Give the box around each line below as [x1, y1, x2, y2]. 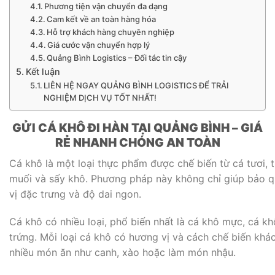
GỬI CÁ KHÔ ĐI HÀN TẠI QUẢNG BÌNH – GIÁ [12, 120, 263, 136]
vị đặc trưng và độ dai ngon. [9, 187, 141, 200]
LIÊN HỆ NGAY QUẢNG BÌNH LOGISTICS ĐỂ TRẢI [44, 80, 230, 91]
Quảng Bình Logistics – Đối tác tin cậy [47, 53, 187, 63]
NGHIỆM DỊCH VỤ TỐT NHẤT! [44, 93, 157, 103]
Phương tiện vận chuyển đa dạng [44, 1, 168, 12]
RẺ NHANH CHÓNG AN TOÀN [55, 135, 220, 150]
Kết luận [25, 66, 60, 77]
